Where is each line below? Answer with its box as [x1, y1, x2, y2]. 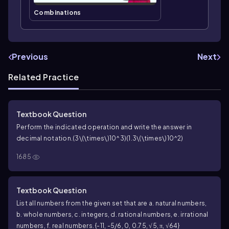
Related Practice [8, 72, 79, 83]
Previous [12, 51, 48, 62]
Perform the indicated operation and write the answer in [16, 123, 192, 131]
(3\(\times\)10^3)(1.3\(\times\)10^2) [73, 134, 184, 143]
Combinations [34, 9, 81, 17]
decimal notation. [16, 134, 73, 143]
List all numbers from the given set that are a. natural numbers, [16, 199, 207, 208]
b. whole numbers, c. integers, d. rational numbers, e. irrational [16, 211, 209, 219]
